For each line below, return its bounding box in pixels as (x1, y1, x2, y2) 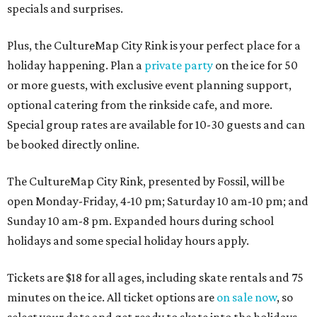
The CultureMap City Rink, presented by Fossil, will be (7, 174, 284, 189)
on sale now (217, 290, 277, 305)
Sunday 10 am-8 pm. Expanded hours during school (7, 214, 274, 229)
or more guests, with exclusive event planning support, (7, 78, 292, 93)
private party (144, 58, 213, 73)
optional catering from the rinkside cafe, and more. (7, 98, 272, 113)
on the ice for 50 (213, 58, 298, 73)
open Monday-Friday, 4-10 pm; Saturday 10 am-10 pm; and (7, 194, 309, 209)
